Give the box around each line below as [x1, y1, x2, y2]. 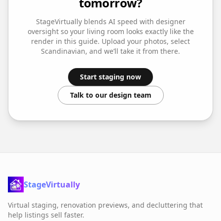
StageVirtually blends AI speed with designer [36, 17, 185, 26]
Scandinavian [41, 46, 85, 56]
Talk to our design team [70, 90, 151, 100]
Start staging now [80, 72, 141, 81]
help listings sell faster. [8, 210, 84, 220]
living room [86, 27, 124, 36]
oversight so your [27, 27, 87, 36]
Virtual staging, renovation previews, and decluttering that [8, 200, 203, 210]
